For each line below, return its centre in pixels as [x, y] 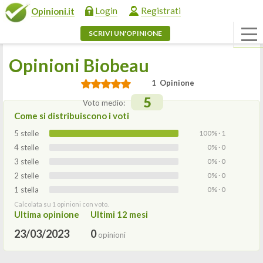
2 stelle [26, 176]
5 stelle [26, 133]
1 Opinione [173, 83]
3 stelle [26, 161]
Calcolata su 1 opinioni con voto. [61, 204]
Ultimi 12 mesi [119, 214]
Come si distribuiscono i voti [72, 116]
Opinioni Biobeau [79, 65]
